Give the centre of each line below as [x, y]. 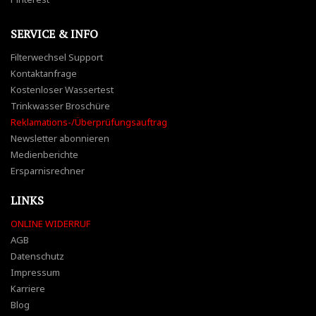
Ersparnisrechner [48, 171]
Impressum [35, 272]
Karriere [28, 288]
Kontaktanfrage [44, 73]
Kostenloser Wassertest [62, 90]
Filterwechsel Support [57, 57]
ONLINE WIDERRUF [50, 224]
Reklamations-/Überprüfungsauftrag [89, 122]
